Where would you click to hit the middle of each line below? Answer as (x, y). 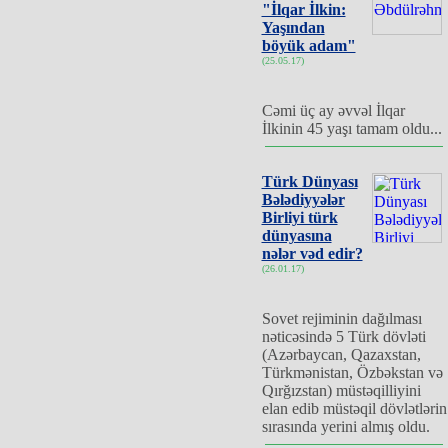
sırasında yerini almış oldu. (345, 426)
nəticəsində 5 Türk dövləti (343, 336)
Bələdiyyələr (303, 199)
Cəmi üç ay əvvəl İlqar (333, 110)
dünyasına (296, 235)
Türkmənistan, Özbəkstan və (352, 372)
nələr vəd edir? (312, 253)
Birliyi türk (299, 217)
